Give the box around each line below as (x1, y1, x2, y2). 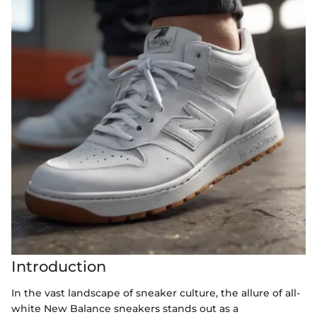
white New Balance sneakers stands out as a (11, 302, 238, 315)
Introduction (11, 257, 106, 275)
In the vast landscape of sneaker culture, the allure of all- (11, 287, 300, 299)
